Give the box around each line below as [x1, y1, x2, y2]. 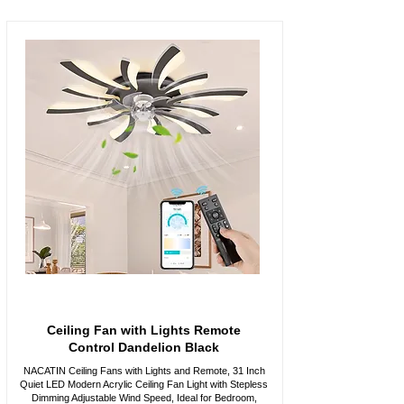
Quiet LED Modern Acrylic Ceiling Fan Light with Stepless [20, 379, 268, 390]
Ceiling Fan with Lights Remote [47, 323, 241, 337]
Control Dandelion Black [69, 340, 219, 354]
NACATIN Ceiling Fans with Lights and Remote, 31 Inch [23, 365, 265, 376]
